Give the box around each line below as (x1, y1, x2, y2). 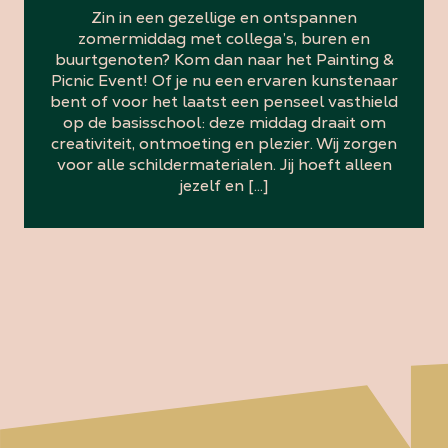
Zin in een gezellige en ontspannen (91, 6, 357, 28)
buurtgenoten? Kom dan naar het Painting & (54, 48, 394, 70)
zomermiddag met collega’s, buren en (78, 27, 370, 49)
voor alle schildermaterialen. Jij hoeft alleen (56, 153, 392, 175)
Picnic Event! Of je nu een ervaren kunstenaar (50, 69, 398, 91)
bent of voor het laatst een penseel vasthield (50, 90, 398, 112)
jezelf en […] (179, 174, 269, 196)
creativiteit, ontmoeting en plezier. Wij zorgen (51, 132, 397, 154)
